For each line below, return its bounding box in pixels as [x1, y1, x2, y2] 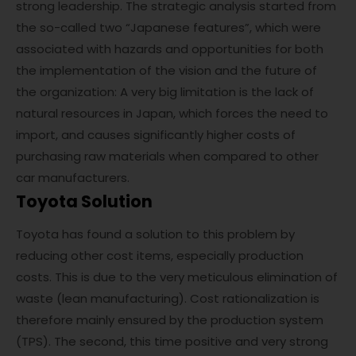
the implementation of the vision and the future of [16, 62, 317, 79]
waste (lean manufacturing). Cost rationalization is [16, 290, 319, 308]
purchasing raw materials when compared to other [16, 148, 319, 165]
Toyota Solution [16, 190, 153, 214]
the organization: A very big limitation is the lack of [16, 83, 314, 101]
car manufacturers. [16, 169, 130, 187]
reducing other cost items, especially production [16, 247, 304, 265]
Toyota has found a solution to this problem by [16, 226, 295, 243]
